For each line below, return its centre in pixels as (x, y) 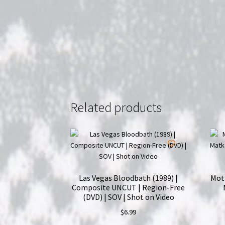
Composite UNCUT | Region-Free (129, 187)
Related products (116, 108)
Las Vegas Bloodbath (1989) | (129, 178)
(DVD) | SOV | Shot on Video (128, 197)
